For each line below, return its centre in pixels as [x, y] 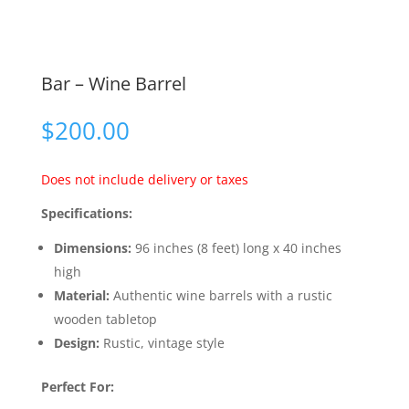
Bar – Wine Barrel [113, 84]
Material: [81, 296]
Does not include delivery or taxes [144, 180]
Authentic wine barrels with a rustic [220, 296]
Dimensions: [92, 248]
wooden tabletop [105, 320]
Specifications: [86, 214]
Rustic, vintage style [162, 343]
